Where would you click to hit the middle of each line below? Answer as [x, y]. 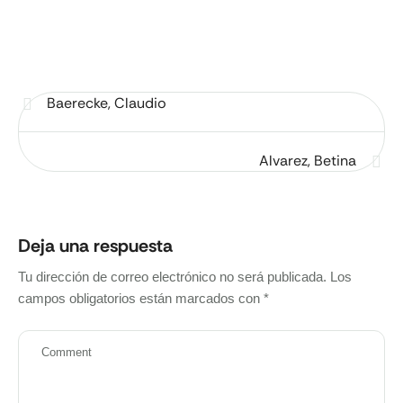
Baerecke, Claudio [107, 103]
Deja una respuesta [95, 246]
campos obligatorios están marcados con [141, 298]
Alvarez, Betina [308, 161]
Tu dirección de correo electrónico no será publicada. [172, 277]
